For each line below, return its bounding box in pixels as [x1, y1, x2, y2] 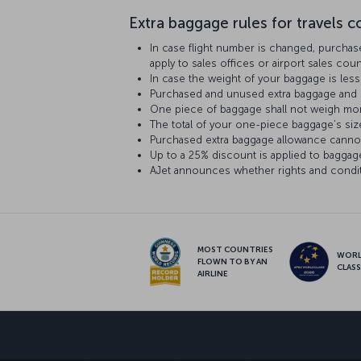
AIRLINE [197, 268, 228, 279]
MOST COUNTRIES [197, 244, 273, 255]
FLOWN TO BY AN [197, 256, 268, 267]
